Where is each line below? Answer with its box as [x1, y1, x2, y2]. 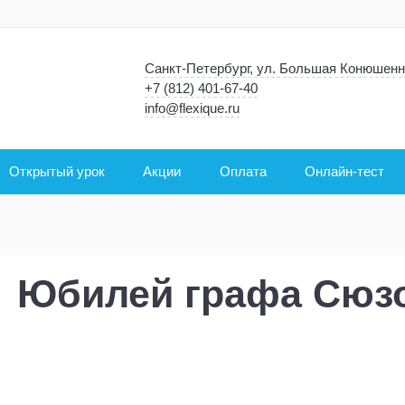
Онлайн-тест [305, 165, 385, 179]
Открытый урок [8, 165, 105, 179]
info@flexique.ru [145, 101, 240, 116]
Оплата [219, 165, 267, 179]
